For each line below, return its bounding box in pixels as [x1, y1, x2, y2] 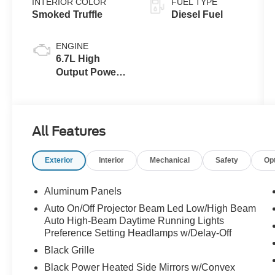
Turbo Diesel [56, 93, 115, 104]
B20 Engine [56, 107, 110, 118]
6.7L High [56, 53, 101, 64]
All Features [32, 124, 106, 139]
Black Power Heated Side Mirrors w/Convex [44, 262, 236, 273]
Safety [215, 156, 239, 165]
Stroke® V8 [56, 80, 109, 91]
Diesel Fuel [171, 9, 223, 20]
